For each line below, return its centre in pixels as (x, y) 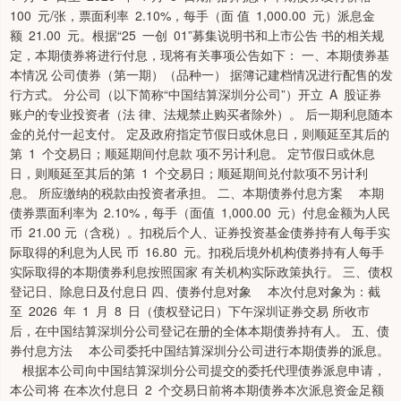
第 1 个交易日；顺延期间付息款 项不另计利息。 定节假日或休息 (192, 153)
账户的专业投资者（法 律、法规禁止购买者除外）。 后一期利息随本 (201, 114)
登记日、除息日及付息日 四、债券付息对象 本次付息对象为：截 (195, 291)
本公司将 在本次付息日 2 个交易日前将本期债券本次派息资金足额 (197, 389)
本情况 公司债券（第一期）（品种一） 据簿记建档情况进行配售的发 (201, 74)
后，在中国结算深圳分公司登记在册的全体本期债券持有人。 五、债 (200, 330)
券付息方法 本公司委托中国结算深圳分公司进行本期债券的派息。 (200, 350)
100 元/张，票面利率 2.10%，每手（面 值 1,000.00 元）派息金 (192, 15)
